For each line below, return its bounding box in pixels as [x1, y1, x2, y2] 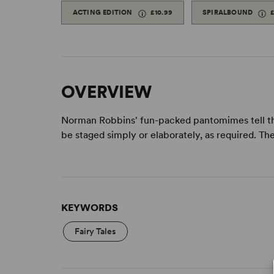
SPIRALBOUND [202, 8, 255, 17]
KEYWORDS [61, 202, 119, 214]
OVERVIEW [61, 81, 152, 103]
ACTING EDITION [72, 8, 135, 17]
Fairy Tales [75, 226, 117, 237]
